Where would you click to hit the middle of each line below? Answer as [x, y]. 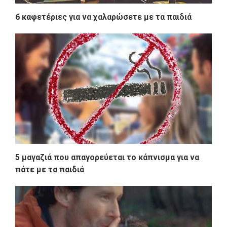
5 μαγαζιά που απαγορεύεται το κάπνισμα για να [107, 158]
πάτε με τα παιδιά [50, 170]
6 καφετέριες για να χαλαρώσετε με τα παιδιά [103, 17]
